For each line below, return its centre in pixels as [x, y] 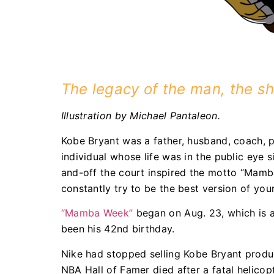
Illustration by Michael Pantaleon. [140, 116]
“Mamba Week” [97, 213]
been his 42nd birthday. [119, 229]
